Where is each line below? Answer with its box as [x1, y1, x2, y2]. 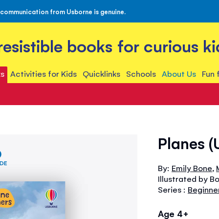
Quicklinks [82, 68, 121, 79]
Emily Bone [171, 162, 213, 173]
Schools [126, 68, 156, 79]
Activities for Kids [10, 68, 77, 79]
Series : [157, 184, 188, 195]
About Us [162, 68, 197, 79]
